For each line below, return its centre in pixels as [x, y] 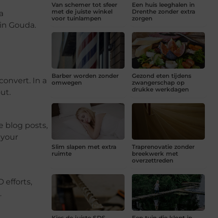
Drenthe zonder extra [163, 11]
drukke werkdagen [160, 89]
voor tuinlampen [76, 18]
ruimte [62, 153]
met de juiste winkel [82, 11]
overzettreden [153, 160]
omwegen [67, 82]
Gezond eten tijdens [162, 75]
